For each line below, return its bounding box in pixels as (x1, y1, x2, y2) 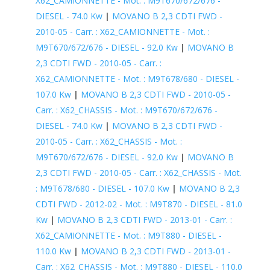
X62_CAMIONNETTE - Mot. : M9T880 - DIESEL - (35, 229, 222, 241)
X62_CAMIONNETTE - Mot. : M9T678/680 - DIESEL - (35, 72, 239, 84)
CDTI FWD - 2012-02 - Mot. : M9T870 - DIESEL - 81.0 (35, 198, 242, 210)
